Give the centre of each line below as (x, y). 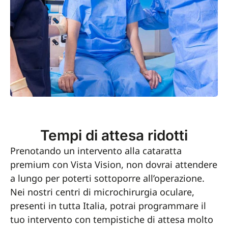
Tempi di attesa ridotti (114, 135)
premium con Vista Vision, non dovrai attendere (114, 164)
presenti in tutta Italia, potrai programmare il (108, 206)
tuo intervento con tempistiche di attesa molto (112, 219)
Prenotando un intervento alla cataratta (96, 151)
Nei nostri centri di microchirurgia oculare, (102, 192)
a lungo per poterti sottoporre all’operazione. (107, 178)
